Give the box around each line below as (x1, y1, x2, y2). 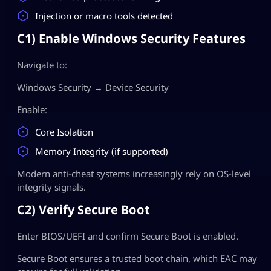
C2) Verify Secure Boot (17, 201, 150, 218)
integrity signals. (17, 180, 86, 193)
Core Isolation (35, 125, 93, 138)
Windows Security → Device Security (17, 80, 169, 93)
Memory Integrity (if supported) (35, 145, 168, 157)
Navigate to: (17, 58, 67, 71)
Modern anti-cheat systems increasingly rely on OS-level (17, 167, 251, 180)
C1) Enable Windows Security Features (17, 30, 246, 47)
